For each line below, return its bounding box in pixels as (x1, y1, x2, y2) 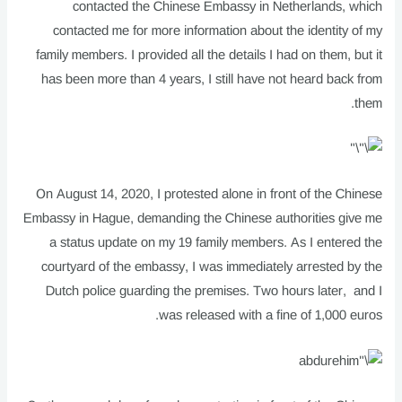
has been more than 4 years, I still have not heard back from (40, 71, 382, 86)
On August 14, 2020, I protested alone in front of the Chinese (35, 186, 382, 201)
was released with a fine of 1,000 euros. (158, 307, 382, 322)
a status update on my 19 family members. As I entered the (48, 234, 382, 249)
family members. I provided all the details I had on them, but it (35, 47, 382, 62)
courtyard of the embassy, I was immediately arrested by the (40, 258, 382, 274)
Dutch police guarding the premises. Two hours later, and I (45, 283, 382, 298)
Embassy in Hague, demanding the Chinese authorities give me (22, 210, 382, 225)
